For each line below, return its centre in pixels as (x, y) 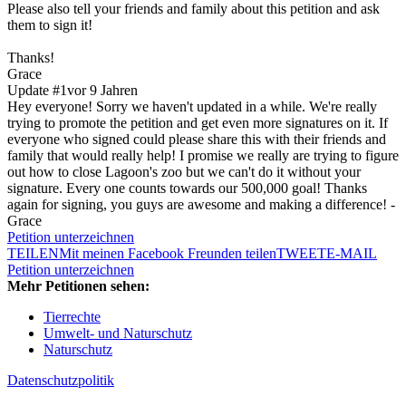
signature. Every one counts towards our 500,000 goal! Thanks (187, 188)
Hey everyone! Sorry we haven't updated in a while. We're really (192, 107)
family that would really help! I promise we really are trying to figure (203, 156)
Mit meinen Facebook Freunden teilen (168, 254)
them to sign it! (50, 25)
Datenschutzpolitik (61, 381)
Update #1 (37, 91)
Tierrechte (72, 317)
